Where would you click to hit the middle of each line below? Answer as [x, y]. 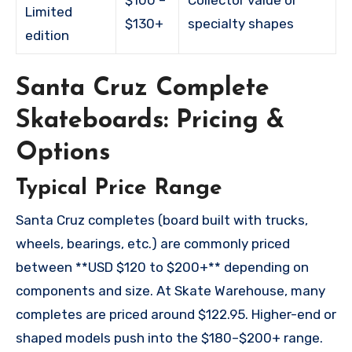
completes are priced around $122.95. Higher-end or [176, 314]
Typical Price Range [119, 189]
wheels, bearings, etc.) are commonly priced [153, 243]
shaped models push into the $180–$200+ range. [169, 337]
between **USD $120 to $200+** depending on [162, 267]
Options [63, 153]
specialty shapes [241, 23]
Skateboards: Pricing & [150, 121]
